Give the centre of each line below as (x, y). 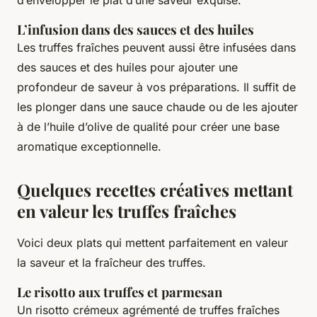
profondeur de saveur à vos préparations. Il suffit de (156, 87)
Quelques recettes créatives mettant (155, 189)
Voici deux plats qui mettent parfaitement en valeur (152, 242)
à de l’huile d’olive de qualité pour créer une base (148, 126)
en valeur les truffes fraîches (127, 211)
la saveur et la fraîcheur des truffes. (111, 262)
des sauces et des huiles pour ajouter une (127, 67)
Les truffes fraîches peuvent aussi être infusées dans (156, 47)
